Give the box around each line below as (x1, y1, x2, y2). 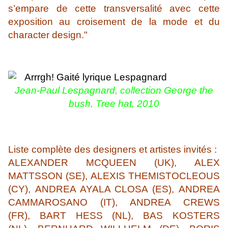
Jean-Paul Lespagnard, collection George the (15, 85, 213, 96)
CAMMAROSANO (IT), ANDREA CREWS (8, 197, 220, 208)
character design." (8, 30, 88, 41)
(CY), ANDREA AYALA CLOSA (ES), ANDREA (8, 184, 220, 195)
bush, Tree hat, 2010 (69, 98, 159, 109)
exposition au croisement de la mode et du (8, 16, 220, 27)
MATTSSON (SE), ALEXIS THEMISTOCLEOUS (8, 170, 220, 182)
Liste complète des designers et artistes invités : (8, 144, 219, 155)
